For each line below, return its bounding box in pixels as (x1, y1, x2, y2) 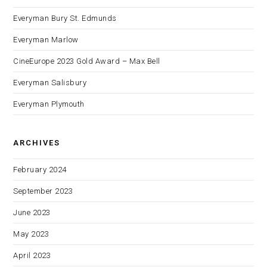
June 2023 (13, 208, 51, 217)
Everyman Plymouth (13, 100, 85, 108)
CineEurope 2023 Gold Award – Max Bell (13, 57, 160, 66)
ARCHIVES (13, 138, 61, 147)
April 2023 (13, 251, 51, 260)
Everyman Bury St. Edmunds (13, 14, 117, 23)
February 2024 (13, 165, 67, 174)
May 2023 (13, 229, 49, 238)
